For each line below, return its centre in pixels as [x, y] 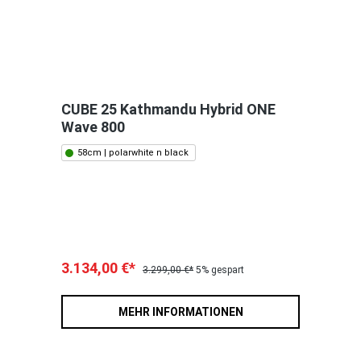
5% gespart [220, 270]
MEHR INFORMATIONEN [180, 312]
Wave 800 [93, 127]
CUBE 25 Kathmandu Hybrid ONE [168, 110]
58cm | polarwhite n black [133, 153]
